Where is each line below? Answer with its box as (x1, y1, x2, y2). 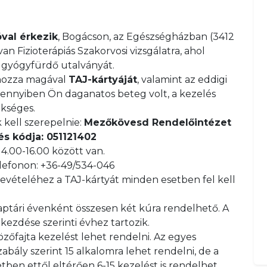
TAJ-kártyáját (69, 74, 137, 85)
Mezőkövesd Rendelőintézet (84, 117, 231, 128)
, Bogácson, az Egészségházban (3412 (58, 31, 234, 42)
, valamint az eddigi (137, 74, 227, 85)
